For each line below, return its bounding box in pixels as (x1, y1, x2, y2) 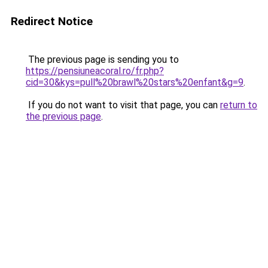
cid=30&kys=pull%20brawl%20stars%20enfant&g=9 (26, 77, 243, 88)
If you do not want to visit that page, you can (26, 99, 220, 111)
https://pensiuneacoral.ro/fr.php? (26, 65, 164, 77)
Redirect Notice (11, 14, 93, 28)
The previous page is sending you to (26, 54, 179, 65)
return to (220, 99, 257, 111)
